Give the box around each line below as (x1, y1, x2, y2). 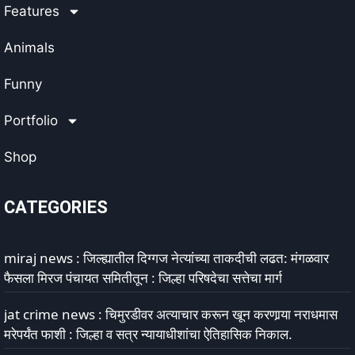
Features (4, 3, 59, 19)
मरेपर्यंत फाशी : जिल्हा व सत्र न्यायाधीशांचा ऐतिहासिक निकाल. (4, 325, 292, 343)
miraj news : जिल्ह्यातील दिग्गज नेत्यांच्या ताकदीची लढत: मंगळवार (4, 249, 329, 267)
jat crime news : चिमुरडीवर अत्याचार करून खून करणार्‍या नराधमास (4, 305, 338, 323)
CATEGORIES (4, 197, 108, 217)
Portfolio (4, 113, 58, 128)
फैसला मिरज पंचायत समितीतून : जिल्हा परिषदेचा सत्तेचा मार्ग (4, 269, 282, 287)
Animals (4, 40, 55, 55)
